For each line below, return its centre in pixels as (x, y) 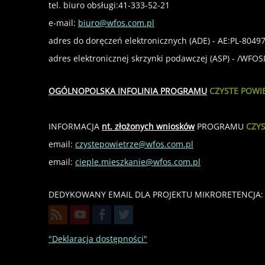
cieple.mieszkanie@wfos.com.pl (138, 161)
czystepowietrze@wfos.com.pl (134, 144)
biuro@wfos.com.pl (116, 22)
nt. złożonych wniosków (148, 126)
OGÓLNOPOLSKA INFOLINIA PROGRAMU (128, 91)
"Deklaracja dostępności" (98, 238)
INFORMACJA (75, 126)
